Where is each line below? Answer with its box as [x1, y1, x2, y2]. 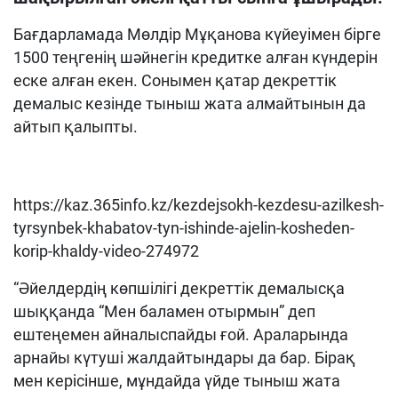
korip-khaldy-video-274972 [13, 242, 199, 260]
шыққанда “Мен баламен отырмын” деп [13, 302, 315, 321]
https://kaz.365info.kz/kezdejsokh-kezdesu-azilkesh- [13, 195, 384, 214]
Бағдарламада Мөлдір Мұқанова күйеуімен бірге [13, 25, 381, 44]
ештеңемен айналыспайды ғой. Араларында [13, 325, 348, 344]
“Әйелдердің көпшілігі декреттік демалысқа [13, 279, 345, 298]
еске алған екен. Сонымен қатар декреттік [13, 71, 337, 90]
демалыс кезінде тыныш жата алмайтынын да [13, 94, 366, 113]
